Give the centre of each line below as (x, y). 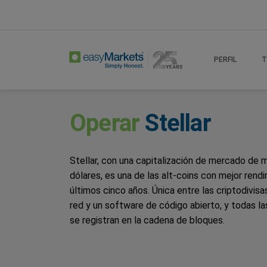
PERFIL (225, 60)
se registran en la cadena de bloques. (147, 220)
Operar (105, 123)
